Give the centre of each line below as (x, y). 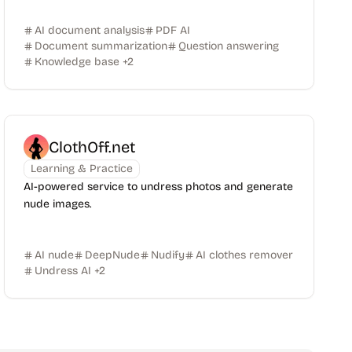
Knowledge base (77, 62)
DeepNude (113, 255)
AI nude (55, 255)
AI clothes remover (245, 255)
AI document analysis (90, 30)
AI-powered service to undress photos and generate (159, 187)
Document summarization (101, 46)
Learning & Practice (82, 169)
